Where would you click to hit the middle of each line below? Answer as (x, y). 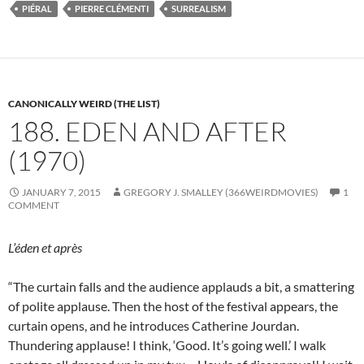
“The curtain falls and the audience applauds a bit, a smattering (181, 286)
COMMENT (34, 205)
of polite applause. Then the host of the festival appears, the (173, 305)
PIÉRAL (37, 8)
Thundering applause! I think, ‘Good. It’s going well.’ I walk (167, 344)
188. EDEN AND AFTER (147, 131)
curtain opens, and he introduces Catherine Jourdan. (154, 325)
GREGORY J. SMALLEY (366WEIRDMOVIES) (221, 192)
